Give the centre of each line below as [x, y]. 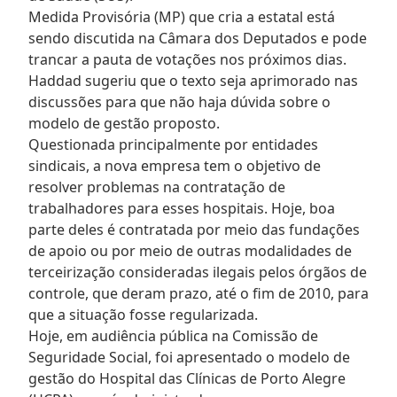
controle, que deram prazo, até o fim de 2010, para [198, 293]
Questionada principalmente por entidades [173, 144]
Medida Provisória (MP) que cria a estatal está [182, 16]
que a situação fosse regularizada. [143, 314]
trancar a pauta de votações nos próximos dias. [187, 59]
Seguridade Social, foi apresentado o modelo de [189, 357]
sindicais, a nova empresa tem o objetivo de [175, 165]
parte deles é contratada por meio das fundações [194, 229]
